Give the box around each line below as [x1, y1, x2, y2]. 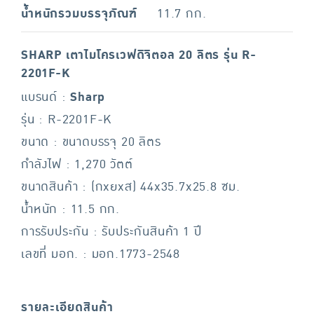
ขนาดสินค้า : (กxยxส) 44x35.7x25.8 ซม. [21, 177, 240, 196]
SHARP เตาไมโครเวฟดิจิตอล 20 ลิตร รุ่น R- [21, 46, 257, 64]
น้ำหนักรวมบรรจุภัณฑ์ [21, 4, 138, 23]
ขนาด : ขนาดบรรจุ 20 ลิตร [21, 132, 161, 151]
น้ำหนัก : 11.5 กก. [21, 200, 120, 219]
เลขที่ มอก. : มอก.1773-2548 [21, 245, 180, 264]
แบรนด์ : [21, 88, 71, 107]
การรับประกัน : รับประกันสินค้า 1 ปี [21, 222, 202, 241]
